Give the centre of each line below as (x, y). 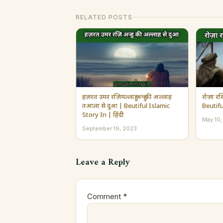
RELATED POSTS (104, 17)
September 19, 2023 (110, 128)
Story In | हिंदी (103, 115)
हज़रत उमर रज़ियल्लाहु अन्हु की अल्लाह (127, 97)
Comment (105, 196)
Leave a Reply (103, 162)
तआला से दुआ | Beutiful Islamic (126, 106)
